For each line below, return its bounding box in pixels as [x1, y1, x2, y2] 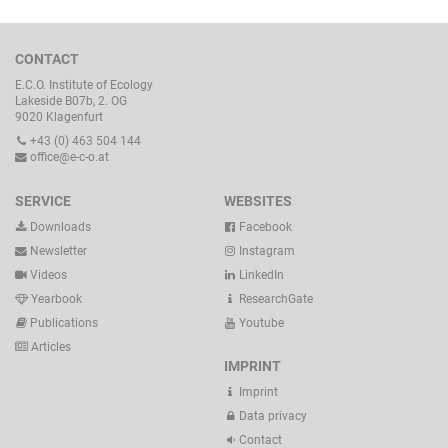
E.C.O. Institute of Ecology [15, 78, 153, 92]
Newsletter [27, 243, 87, 258]
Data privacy [236, 409, 307, 424]
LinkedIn [236, 267, 284, 282]
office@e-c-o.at [27, 150, 109, 164]
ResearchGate [236, 291, 313, 306]
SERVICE [15, 192, 71, 209]
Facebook [236, 219, 292, 234]
